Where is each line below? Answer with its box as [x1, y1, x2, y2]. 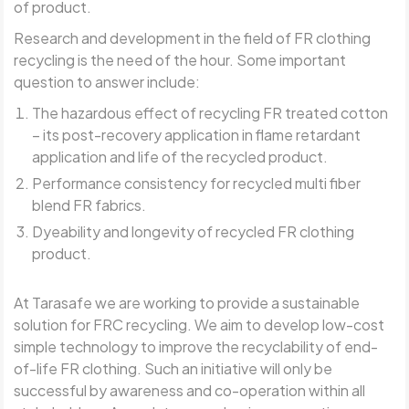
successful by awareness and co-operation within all [14, 380, 366, 400]
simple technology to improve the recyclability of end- [14, 336, 379, 356]
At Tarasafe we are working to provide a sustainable [14, 292, 361, 312]
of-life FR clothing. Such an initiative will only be [14, 358, 333, 378]
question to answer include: [14, 71, 201, 91]
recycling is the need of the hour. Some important [14, 49, 347, 69]
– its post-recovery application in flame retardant [32, 124, 362, 144]
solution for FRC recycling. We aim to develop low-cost [14, 314, 385, 334]
